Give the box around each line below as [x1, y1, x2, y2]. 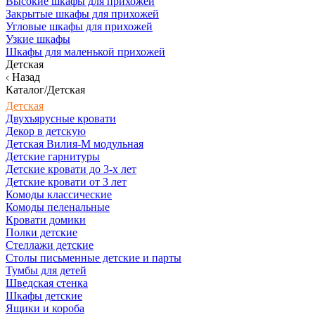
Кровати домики [6, 214, 86, 226]
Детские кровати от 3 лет [6, 176, 127, 188]
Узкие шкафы [6, 33, 70, 45]
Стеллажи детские [6, 239, 94, 251]
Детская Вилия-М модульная [6, 138, 143, 150]
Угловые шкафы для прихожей [6, 20, 153, 32]
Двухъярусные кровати [6, 112, 116, 124]
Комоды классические [6, 188, 112, 200]
